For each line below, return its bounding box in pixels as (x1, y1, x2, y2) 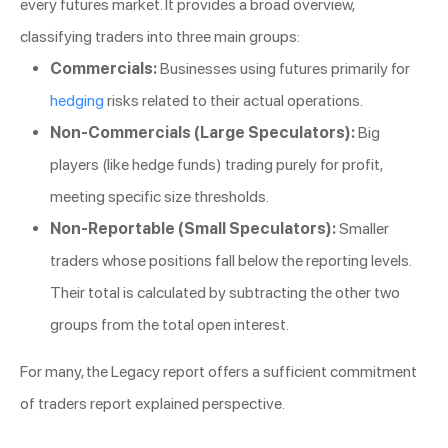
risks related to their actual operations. (104, 91, 363, 111)
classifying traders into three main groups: (20, 27, 300, 47)
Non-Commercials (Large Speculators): (50, 123, 355, 143)
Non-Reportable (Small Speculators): (50, 219, 336, 239)
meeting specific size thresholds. (50, 187, 269, 207)
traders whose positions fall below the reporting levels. (50, 251, 411, 271)
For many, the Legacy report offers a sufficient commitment (20, 362, 417, 382)
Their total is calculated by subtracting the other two (50, 283, 400, 303)
